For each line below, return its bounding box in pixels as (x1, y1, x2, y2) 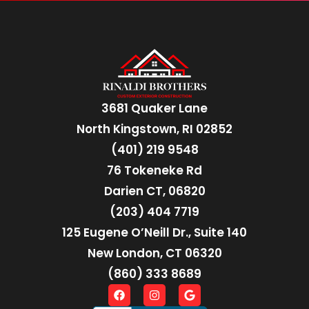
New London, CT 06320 (87, 245, 222, 262)
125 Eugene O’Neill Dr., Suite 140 (62, 224, 247, 241)
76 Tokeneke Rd (107, 162, 202, 179)
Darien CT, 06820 (103, 183, 206, 200)
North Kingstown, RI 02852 (77, 121, 232, 138)
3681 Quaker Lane (101, 100, 208, 117)
